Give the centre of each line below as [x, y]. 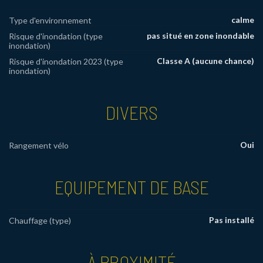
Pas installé [232, 220]
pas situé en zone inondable [200, 35]
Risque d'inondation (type [56, 36]
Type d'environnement [50, 20]
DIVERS [131, 112]
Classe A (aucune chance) [205, 60]
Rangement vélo [39, 146]
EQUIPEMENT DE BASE [131, 187]
